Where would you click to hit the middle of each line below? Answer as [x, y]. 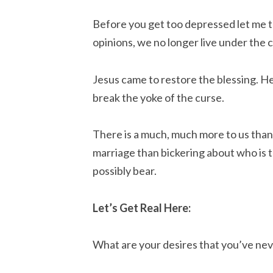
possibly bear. [125, 171]
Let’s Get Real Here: [142, 207]
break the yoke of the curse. [158, 97]
